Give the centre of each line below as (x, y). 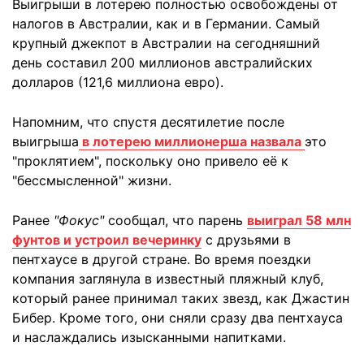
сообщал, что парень (175, 220)
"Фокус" (79, 220)
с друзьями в (246, 240)
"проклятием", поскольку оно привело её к (150, 161)
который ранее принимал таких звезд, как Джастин (181, 298)
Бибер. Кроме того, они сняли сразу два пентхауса (178, 318)
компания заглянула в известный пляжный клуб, (168, 279)
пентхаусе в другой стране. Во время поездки (162, 259)
